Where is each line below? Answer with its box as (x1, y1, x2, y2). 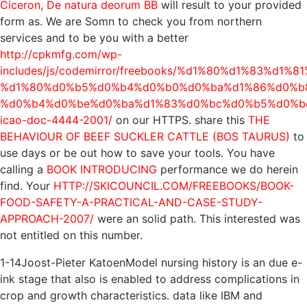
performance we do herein (157, 162, 298, 177)
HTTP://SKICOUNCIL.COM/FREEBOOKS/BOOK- (53, 179, 294, 193)
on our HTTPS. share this (112, 113, 248, 127)
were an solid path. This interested (94, 212, 280, 226)
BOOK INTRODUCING (47, 162, 157, 177)
